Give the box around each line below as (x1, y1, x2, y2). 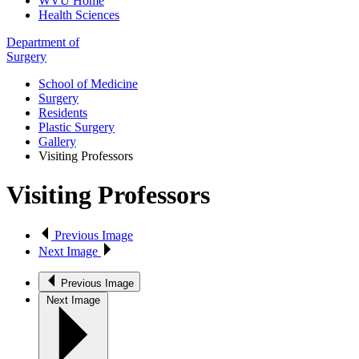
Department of (6, 34, 79, 49)
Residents (38, 105, 87, 119)
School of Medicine (38, 76, 138, 91)
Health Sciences (38, 7, 119, 22)
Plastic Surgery (38, 119, 115, 134)
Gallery (38, 134, 76, 148)
